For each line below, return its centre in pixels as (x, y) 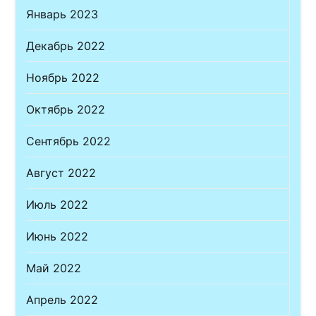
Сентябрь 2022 (69, 141)
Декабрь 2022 (66, 46)
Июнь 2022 (57, 237)
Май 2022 (54, 268)
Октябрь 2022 (66, 110)
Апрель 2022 (62, 300)
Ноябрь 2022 (63, 78)
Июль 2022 (57, 205)
